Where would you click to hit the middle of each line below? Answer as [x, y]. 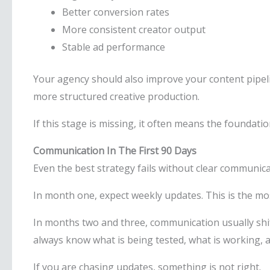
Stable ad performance [114, 47]
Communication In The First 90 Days [115, 151]
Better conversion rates [116, 12]
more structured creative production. [116, 96]
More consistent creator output [134, 30]
